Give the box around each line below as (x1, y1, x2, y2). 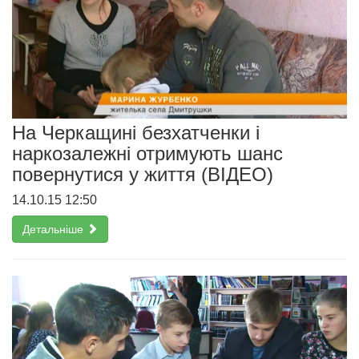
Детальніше (22, 223, 87, 236)
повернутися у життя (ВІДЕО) (12, 163, 273, 186)
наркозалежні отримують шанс (12, 143, 283, 165)
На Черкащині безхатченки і (12, 122, 260, 144)
